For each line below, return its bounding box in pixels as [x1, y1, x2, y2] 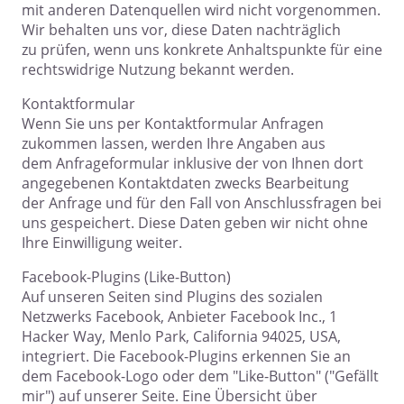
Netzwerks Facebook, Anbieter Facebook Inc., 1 [22, 307, 337, 327]
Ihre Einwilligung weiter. [22, 233, 182, 253]
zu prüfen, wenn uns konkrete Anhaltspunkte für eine [22, 40, 382, 60]
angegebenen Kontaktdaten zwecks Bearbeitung [22, 173, 349, 194]
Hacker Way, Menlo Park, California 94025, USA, [22, 326, 341, 347]
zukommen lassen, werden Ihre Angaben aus [22, 133, 326, 154]
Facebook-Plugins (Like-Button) [22, 267, 231, 288]
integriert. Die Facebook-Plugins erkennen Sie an [22, 346, 351, 367]
